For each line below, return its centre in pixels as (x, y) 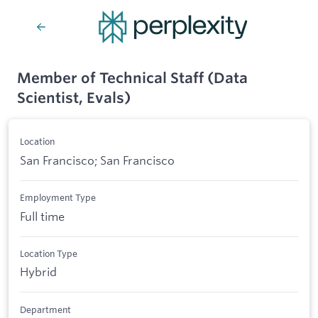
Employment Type (58, 198)
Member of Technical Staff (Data (132, 78)
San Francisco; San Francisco (97, 160)
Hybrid (38, 272)
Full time (42, 216)
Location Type (49, 253)
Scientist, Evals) (74, 98)
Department (45, 309)
